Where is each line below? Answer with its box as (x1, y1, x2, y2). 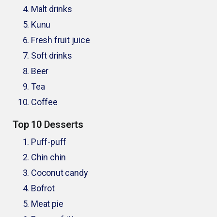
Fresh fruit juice (31, 35, 90, 46)
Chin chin (31, 152, 66, 163)
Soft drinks (31, 50, 72, 61)
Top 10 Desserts (13, 119, 83, 131)
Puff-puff (31, 137, 67, 147)
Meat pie (31, 199, 63, 209)
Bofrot (31, 183, 55, 194)
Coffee (31, 97, 58, 108)
